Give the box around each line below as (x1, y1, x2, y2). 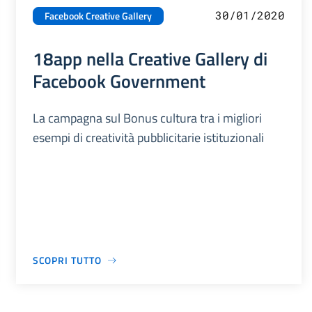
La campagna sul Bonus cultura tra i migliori (32, 109, 262, 128)
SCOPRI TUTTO (32, 253, 102, 268)
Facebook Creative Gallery (44, 8, 152, 24)
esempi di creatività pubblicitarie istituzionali (32, 128, 264, 148)
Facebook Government (32, 67, 205, 95)
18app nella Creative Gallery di (32, 45, 267, 73)
